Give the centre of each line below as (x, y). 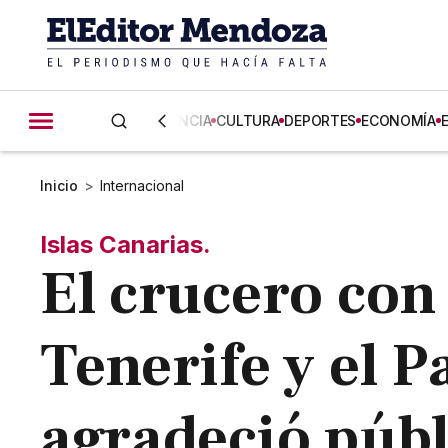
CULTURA (248, 120)
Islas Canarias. (126, 244)
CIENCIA (184, 120)
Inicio (59, 185)
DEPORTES (320, 120)
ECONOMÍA (398, 120)
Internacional (142, 185)
